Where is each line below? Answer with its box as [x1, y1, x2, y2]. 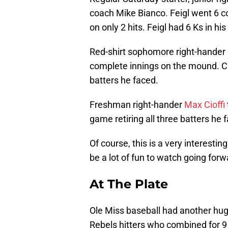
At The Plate [90, 177, 168, 192]
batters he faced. [90, 75, 158, 86]
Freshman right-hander [90, 99, 184, 110]
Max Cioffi [184, 99, 225, 110]
